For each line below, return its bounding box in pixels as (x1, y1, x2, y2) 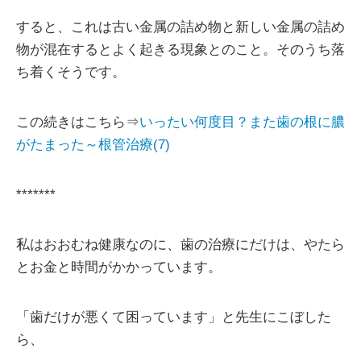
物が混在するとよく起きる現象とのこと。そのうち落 (16, 42, 345, 57)
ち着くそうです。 (16, 64, 126, 80)
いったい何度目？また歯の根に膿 (139, 114, 345, 130)
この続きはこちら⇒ (16, 114, 139, 130)
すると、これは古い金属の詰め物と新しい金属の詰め (16, 19, 345, 35)
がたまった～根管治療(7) (16, 137, 170, 152)
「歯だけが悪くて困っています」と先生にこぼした (16, 309, 331, 325)
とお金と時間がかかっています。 (16, 259, 222, 275)
